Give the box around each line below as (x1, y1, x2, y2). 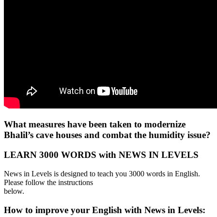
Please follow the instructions (4, 178, 93, 186)
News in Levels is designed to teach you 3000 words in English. (4, 169, 200, 178)
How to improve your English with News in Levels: (4, 204, 208, 215)
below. (4, 186, 24, 195)
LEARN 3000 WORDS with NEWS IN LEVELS (4, 150, 199, 160)
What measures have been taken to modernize (4, 119, 186, 130)
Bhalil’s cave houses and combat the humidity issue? (4, 130, 211, 140)
